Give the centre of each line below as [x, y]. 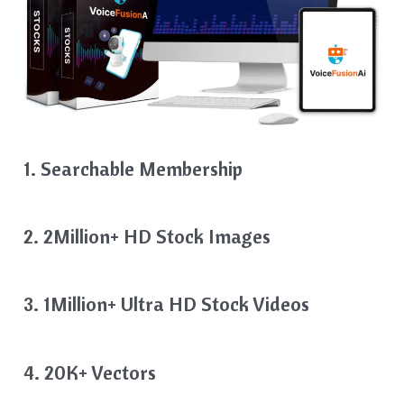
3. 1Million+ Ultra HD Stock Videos [169, 304]
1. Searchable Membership [136, 168]
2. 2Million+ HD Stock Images [150, 237]
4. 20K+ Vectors [92, 372]
